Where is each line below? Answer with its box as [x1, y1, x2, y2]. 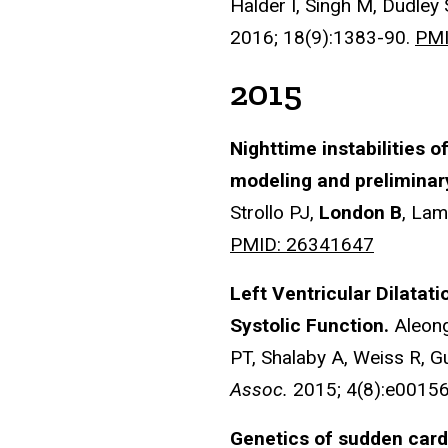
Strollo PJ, [230, 200, 319, 224]
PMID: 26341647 [230, 232, 374, 256]
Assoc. [230, 377, 288, 401]
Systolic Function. [230, 313, 389, 337]
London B [319, 200, 402, 224]
